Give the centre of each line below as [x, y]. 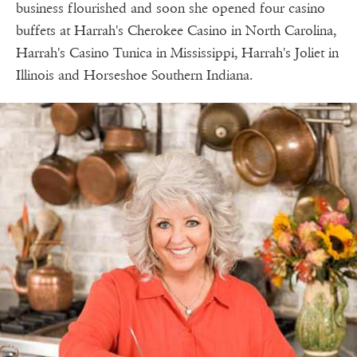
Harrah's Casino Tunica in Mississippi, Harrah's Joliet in [177, 53]
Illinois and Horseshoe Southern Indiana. [138, 76]
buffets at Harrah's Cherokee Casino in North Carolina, [176, 31]
